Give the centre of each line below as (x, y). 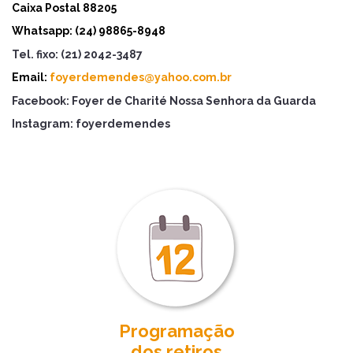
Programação (176, 331)
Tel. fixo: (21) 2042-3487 (77, 54)
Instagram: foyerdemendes (91, 124)
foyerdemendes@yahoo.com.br (139, 78)
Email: (30, 78)
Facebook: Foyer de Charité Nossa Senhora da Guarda (164, 100)
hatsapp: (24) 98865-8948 (95, 31)
